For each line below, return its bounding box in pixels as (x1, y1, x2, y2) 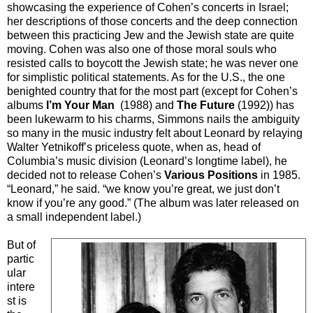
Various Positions (164, 169, 258, 182)
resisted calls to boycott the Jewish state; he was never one (7, 57, 298, 70)
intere (7, 281, 35, 293)
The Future (177, 99, 235, 112)
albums (7, 99, 46, 112)
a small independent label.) (7, 211, 141, 224)
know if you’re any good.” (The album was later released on (7, 197, 299, 210)
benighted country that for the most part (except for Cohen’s (7, 85, 298, 98)
